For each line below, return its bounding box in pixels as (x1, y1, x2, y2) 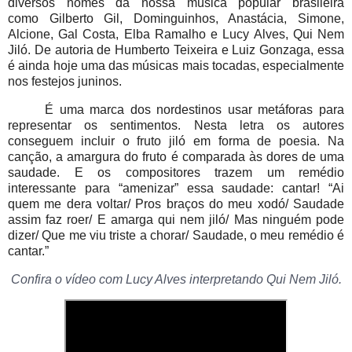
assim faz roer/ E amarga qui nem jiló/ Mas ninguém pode (8, 212, 344, 226)
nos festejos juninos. (8, 75, 122, 88)
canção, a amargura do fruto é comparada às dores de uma (8, 149, 344, 163)
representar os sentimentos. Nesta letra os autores (8, 118, 344, 132)
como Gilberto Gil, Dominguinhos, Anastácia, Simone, (8, 12, 344, 25)
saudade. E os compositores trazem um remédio (8, 165, 344, 179)
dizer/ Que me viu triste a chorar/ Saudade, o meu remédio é (8, 228, 344, 242)
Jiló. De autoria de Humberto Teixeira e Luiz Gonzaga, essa (8, 43, 344, 57)
